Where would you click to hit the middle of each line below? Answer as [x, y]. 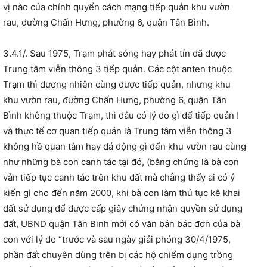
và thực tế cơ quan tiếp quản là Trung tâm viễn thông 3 [117, 131]
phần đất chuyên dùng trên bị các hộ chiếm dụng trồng [118, 255]
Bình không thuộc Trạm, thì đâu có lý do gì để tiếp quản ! [121, 116]
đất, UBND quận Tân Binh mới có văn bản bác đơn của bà [122, 224]
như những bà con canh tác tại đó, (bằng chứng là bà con [121, 162]
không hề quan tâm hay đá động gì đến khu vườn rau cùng [125, 147]
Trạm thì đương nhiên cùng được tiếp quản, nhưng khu [117, 85]
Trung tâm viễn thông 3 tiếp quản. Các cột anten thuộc [117, 69]
